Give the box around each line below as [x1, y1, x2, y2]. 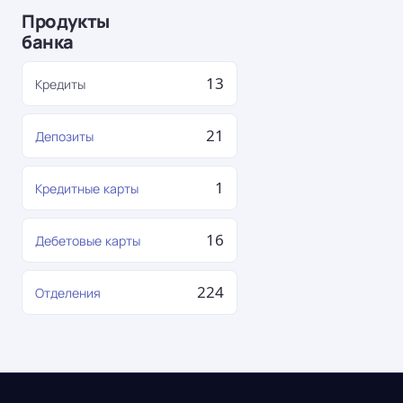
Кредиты [35, 76, 85, 93]
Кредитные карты [35, 180, 139, 197]
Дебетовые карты [35, 232, 140, 249]
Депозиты [35, 128, 94, 145]
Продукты [22, 9, 110, 33]
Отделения [35, 284, 101, 301]
